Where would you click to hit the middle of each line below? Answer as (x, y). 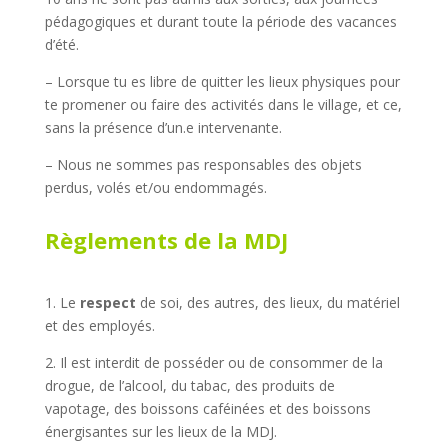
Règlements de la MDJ (166, 240)
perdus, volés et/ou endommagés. (155, 187)
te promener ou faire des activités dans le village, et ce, (223, 104)
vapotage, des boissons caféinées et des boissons (207, 408)
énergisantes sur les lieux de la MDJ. (160, 431)
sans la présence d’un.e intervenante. (163, 127)
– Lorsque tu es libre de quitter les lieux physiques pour (222, 81)
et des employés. (99, 325)
